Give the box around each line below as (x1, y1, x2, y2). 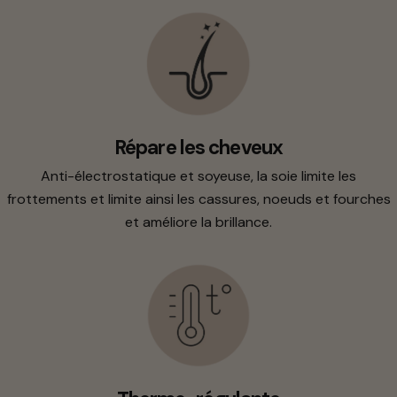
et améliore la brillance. (125, 213, 272, 232)
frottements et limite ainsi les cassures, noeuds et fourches (6, 190, 391, 209)
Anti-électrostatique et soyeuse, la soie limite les (41, 167, 356, 186)
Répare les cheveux (114, 135, 283, 161)
